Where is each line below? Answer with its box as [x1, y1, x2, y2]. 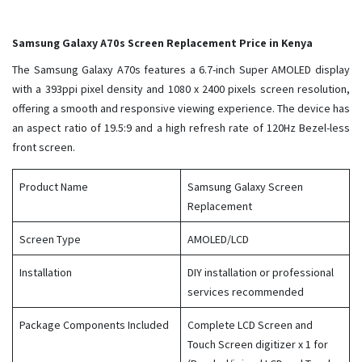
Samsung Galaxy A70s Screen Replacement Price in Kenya [12, 36, 313, 51]
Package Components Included [19, 318, 169, 333]
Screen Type [19, 232, 81, 247]
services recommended [187, 284, 304, 300]
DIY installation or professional [187, 265, 334, 280]
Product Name [19, 179, 88, 195]
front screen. [12, 140, 75, 155]
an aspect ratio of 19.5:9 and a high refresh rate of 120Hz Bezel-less [12, 120, 350, 136]
